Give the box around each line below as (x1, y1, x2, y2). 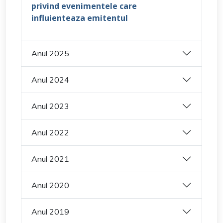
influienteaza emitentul (31, 12, 128, 24)
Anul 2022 (31, 127, 69, 137)
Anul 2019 (31, 206, 69, 217)
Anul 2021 (31, 153, 69, 164)
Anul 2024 (31, 74, 69, 85)
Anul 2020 (31, 180, 69, 190)
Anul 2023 (31, 101, 69, 111)
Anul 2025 (31, 48, 69, 58)
